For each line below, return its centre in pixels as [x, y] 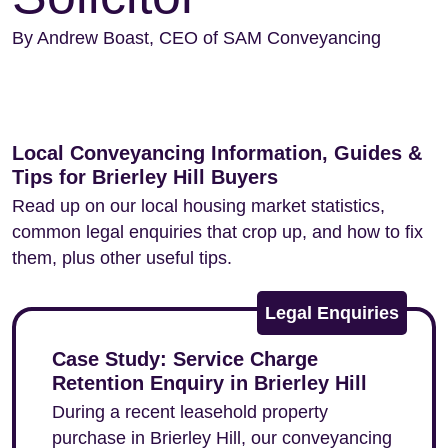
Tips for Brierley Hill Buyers [145, 177]
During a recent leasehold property [190, 412]
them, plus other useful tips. [122, 258]
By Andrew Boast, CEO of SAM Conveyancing [196, 38]
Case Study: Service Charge [185, 359]
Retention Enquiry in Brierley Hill [209, 383]
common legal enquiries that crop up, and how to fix [217, 232]
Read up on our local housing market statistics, [198, 206]
